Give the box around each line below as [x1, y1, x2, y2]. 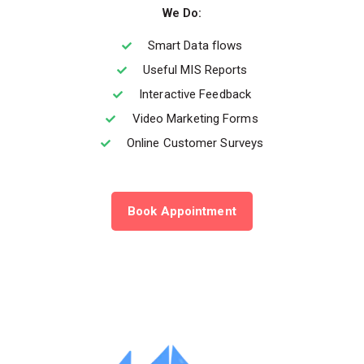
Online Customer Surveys [126, 136, 264, 151]
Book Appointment [128, 204, 236, 219]
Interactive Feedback [139, 87, 252, 102]
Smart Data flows [147, 38, 243, 54]
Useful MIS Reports [142, 63, 248, 78]
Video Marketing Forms [132, 111, 258, 127]
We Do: [162, 6, 202, 21]
